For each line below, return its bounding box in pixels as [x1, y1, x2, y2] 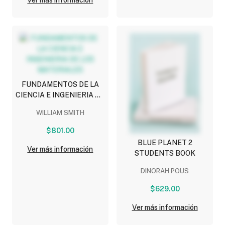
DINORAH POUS [141, 167, 189, 175]
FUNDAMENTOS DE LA [21, 80, 99, 89]
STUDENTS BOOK [134, 149, 195, 158]
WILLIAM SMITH [36, 109, 84, 117]
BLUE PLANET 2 [137, 139, 192, 147]
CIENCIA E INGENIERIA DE [16, 91, 105, 99]
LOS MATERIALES [30, 101, 90, 110]
